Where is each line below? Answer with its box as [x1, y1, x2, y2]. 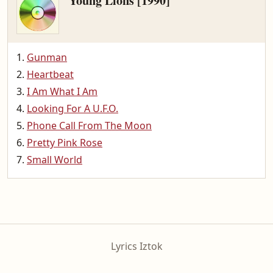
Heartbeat [27, 68, 74, 81]
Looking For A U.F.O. [27, 102, 118, 115]
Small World [27, 153, 82, 166]
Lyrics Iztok [110, 239, 163, 253]
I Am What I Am [27, 85, 97, 98]
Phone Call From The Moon [27, 119, 152, 132]
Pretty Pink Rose [27, 136, 102, 149]
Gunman [27, 51, 67, 64]
